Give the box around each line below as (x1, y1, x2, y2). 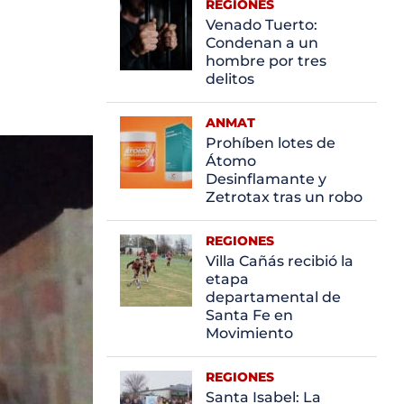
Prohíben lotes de (206, 133, 335, 151)
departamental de (206, 288, 341, 306)
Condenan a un (206, 33, 318, 51)
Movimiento (206, 324, 293, 342)
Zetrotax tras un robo (206, 188, 363, 206)
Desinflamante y (206, 170, 326, 188)
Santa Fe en (206, 306, 293, 324)
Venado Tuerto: (206, 15, 317, 33)
